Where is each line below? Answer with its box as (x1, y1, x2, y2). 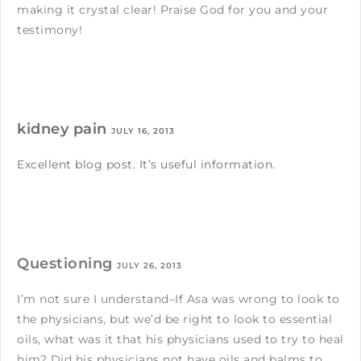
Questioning (17, 254, 117, 272)
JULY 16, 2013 (111, 125, 175, 136)
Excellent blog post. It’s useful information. (17, 156, 276, 172)
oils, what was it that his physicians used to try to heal (17, 331, 344, 346)
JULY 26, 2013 (117, 259, 182, 271)
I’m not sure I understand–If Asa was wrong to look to (17, 291, 340, 306)
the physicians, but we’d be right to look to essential (17, 311, 332, 326)
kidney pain (17, 119, 111, 138)
